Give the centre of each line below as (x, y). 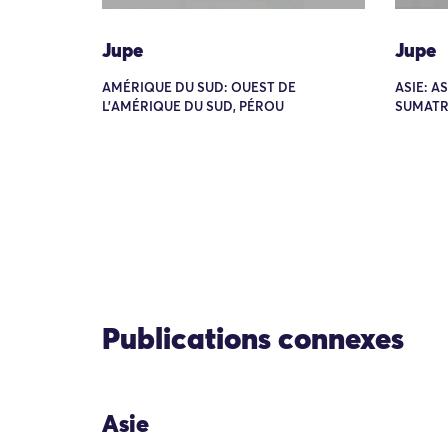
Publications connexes (253, 341)
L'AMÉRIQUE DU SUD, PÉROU (193, 107)
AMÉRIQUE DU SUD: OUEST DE (199, 88)
